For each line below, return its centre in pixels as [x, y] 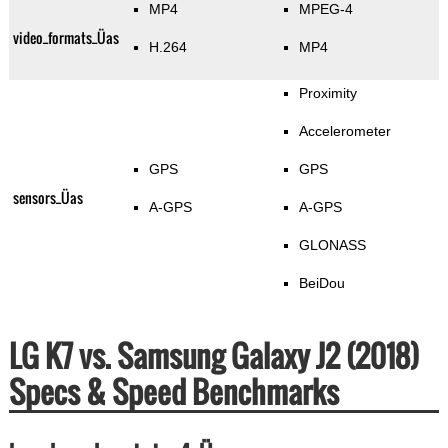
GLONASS [332, 245]
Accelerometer [344, 131]
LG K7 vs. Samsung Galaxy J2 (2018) [213, 356]
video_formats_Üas [65, 38]
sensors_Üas [47, 198]
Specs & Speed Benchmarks [173, 392]
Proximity [327, 93]
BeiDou [321, 283]
